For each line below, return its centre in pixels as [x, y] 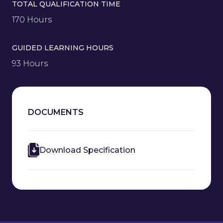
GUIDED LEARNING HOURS [63, 48]
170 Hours [32, 19]
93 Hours [30, 63]
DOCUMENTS [56, 112]
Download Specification [88, 150]
